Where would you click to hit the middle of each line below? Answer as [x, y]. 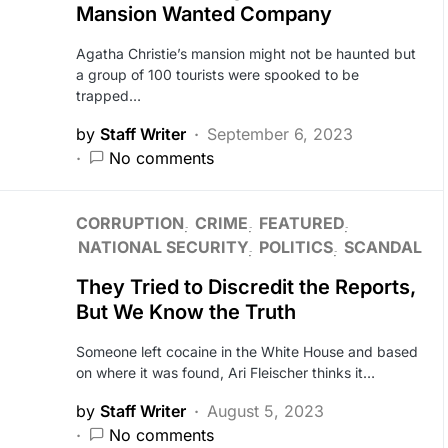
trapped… [108, 95]
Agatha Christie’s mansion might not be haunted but [245, 53]
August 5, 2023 [265, 411]
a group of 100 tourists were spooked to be [217, 74]
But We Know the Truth [185, 312]
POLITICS [295, 247]
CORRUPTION [129, 223]
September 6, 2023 [279, 134]
